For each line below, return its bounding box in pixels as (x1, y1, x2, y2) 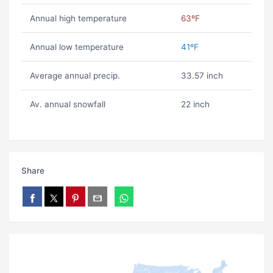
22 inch (180, 99, 210, 110)
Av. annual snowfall (29, 99, 105, 110)
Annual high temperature (29, 13, 127, 24)
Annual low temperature (29, 42, 124, 52)
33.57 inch (180, 71, 223, 81)
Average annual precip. (29, 71, 120, 81)
